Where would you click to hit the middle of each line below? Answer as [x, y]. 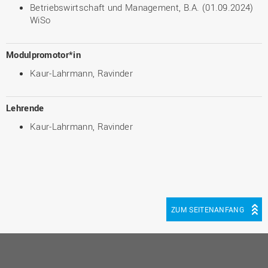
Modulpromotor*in [43, 54]
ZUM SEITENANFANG [208, 209]
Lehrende [25, 108]
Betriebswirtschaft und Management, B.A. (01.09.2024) [142, 7]
